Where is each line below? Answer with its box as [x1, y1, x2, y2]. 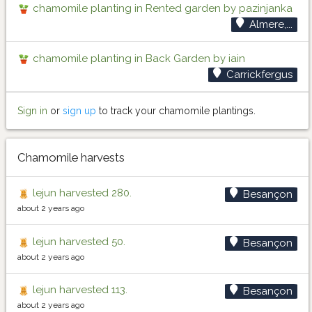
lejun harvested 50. [30, 235, 125, 248]
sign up [63, 104, 96, 116]
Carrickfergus [226, 68, 292, 81]
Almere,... [249, 17, 292, 31]
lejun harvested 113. [30, 283, 127, 297]
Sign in [17, 104, 47, 116]
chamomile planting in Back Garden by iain [30, 52, 245, 65]
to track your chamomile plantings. [96, 104, 256, 116]
